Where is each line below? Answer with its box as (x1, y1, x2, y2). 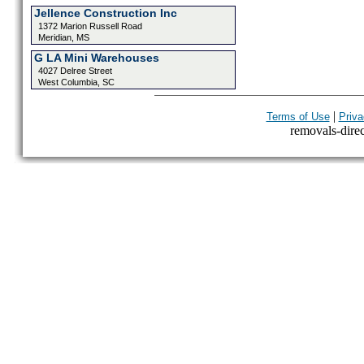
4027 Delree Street (37, 66, 112, 76)
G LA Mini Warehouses (33, 51, 159, 64)
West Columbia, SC (37, 77, 115, 87)
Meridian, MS (37, 32, 89, 42)
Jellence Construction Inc (33, 6, 177, 19)
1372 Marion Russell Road (37, 21, 142, 31)
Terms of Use (266, 110, 330, 123)
